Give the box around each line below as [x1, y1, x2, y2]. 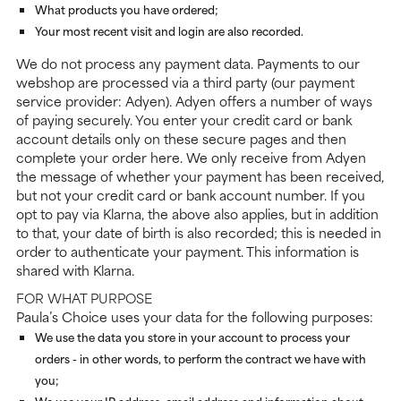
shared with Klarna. [16, 260, 134, 281]
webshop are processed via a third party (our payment [16, 72, 354, 93]
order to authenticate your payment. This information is [16, 241, 359, 262]
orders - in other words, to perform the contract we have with [35, 349, 366, 368]
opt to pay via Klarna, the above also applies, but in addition [16, 203, 379, 225]
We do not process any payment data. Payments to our [16, 53, 360, 74]
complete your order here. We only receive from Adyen [16, 147, 366, 168]
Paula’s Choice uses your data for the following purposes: [16, 306, 373, 328]
